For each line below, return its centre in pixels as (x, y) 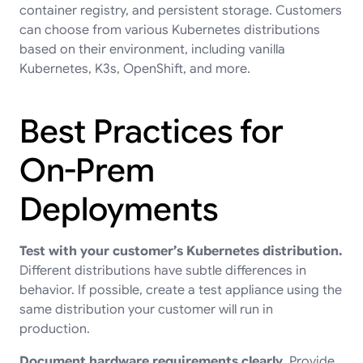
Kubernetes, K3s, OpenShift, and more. (135, 68)
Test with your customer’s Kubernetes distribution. (181, 251)
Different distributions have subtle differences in (163, 270)
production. (55, 329)
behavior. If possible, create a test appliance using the (181, 290)
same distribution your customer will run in (146, 309)
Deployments (119, 209)
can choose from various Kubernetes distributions (170, 30)
